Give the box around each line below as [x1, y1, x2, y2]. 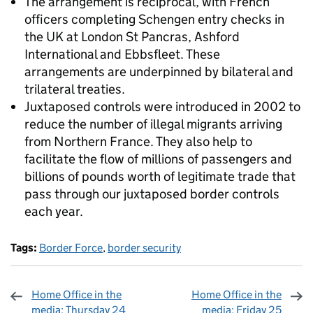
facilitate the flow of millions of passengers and [24, 151, 292, 167]
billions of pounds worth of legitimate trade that [24, 168, 296, 184]
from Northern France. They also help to [24, 133, 252, 150]
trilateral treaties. [24, 81, 125, 97]
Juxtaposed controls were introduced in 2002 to [24, 99, 300, 115]
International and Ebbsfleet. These [24, 46, 220, 62]
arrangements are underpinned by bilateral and [24, 64, 293, 80]
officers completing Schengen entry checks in [24, 11, 284, 27]
